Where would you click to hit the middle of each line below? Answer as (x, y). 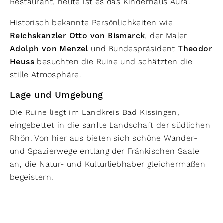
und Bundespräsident (133, 49)
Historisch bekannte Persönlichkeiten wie (91, 23)
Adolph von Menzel (49, 49)
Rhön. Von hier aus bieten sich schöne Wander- (104, 138)
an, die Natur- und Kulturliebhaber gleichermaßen (108, 164)
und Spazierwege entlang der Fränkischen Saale (105, 151)
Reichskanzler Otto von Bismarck (78, 36)
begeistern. (32, 177)
